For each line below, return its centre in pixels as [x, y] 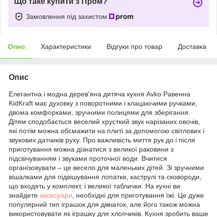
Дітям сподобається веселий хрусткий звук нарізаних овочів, [104, 121]
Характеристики [66, 46]
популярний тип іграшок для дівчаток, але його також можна [104, 204]
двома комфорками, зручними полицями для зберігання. [100, 112]
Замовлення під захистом [67, 16]
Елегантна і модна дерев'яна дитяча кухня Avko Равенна [100, 94]
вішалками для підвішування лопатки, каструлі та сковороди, [105, 177]
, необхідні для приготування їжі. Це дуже [138, 195]
